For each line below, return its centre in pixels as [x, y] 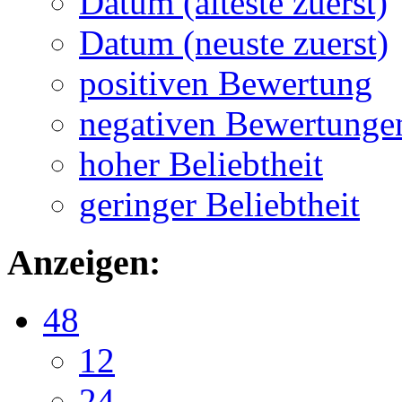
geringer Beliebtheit [219, 204]
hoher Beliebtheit [201, 163]
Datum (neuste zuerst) [234, 42]
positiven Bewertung [226, 83]
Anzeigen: [84, 262]
